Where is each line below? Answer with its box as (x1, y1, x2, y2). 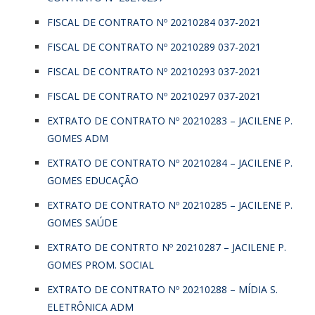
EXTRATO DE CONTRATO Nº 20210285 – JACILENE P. (47, 198, 292, 212)
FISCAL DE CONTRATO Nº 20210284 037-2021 (47, 15, 261, 29)
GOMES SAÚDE (47, 215, 117, 229)
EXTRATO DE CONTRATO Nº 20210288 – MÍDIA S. (47, 282, 278, 296)
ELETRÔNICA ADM (47, 300, 134, 314)
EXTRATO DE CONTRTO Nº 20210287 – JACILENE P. (47, 240, 286, 254)
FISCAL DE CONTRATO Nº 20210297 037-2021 (47, 89, 261, 103)
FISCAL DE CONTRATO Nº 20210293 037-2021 (47, 64, 261, 78)
